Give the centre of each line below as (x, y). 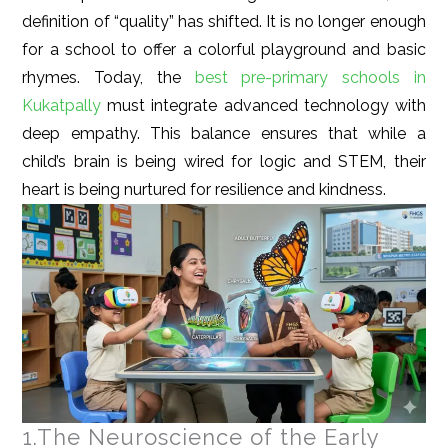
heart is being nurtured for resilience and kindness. (204, 189)
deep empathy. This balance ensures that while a (224, 133)
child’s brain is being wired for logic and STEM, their (224, 161)
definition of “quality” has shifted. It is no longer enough (224, 21)
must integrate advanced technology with (263, 105)
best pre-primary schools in (303, 77)
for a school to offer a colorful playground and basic (224, 49)
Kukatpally (62, 105)
